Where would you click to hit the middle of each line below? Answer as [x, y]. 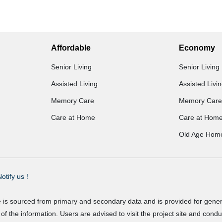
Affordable [71, 48]
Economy [197, 48]
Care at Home [73, 117]
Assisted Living [74, 84]
